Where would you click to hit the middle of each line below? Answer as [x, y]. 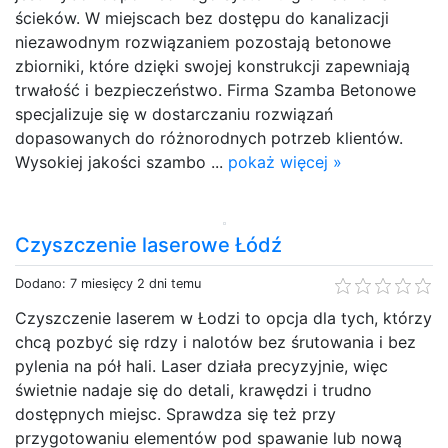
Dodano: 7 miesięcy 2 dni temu [108, 283]
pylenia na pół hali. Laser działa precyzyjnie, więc [201, 365]
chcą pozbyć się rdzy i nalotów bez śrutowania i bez [215, 341]
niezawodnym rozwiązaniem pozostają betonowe [203, 41]
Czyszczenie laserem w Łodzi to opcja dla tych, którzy [223, 317]
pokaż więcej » [285, 161]
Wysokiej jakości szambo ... [121, 161]
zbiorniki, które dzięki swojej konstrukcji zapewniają [212, 65]
